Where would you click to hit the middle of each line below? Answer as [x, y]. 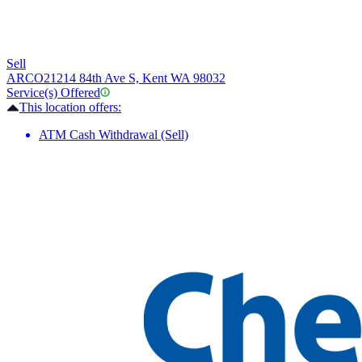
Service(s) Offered [53, 93]
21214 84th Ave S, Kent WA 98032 [135, 78]
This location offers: [70, 107]
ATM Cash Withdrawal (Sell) [114, 135]
